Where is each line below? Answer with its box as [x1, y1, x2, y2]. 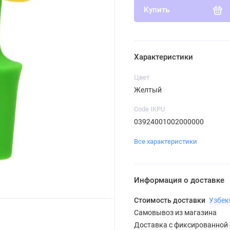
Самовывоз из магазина [133, 208, 217, 217]
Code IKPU [133, 105, 165, 113]
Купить [143, 5, 169, 15]
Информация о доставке [133, 176, 224, 185]
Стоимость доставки [133, 196, 207, 205]
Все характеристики [133, 137, 197, 145]
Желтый [133, 85, 162, 94]
